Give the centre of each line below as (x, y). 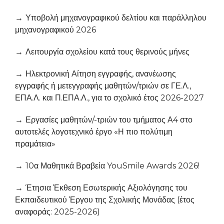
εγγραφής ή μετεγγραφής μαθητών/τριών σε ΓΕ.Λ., (103, 86)
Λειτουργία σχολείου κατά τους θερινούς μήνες (107, 52)
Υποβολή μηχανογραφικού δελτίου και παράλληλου (116, 18)
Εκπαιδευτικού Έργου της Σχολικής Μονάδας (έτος (105, 200)
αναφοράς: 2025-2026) (57, 212)
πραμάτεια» (35, 144)
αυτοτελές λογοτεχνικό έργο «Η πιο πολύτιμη (94, 132)
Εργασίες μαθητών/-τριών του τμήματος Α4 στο (109, 120)
